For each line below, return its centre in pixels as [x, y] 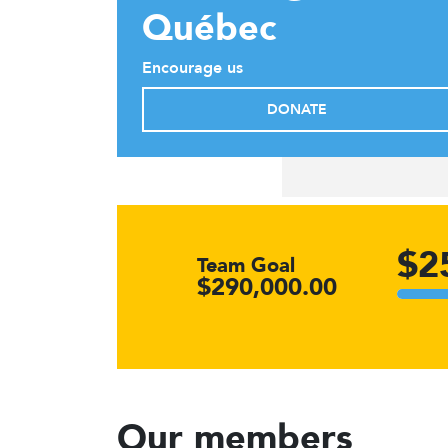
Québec [209, 29]
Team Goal [246, 266]
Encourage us [192, 68]
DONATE [297, 110]
